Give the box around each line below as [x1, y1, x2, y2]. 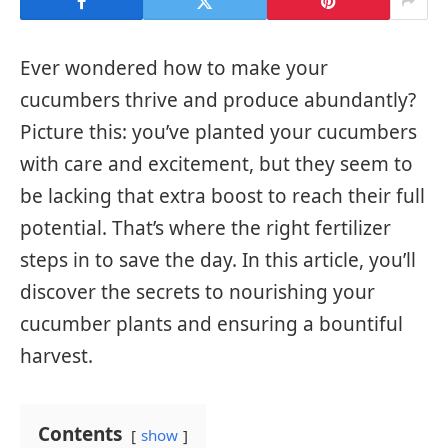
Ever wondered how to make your [20, 55, 328, 81]
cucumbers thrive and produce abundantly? [20, 87, 416, 113]
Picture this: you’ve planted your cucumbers [20, 119, 417, 145]
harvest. [20, 343, 93, 369]
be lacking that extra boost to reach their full [20, 183, 425, 209]
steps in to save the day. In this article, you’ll [20, 247, 416, 273]
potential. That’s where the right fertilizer [20, 215, 391, 241]
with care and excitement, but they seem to [20, 151, 413, 177]
